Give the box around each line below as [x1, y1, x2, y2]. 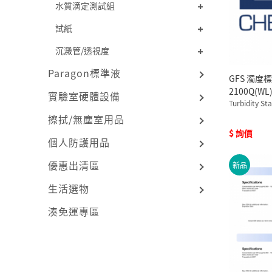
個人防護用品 [48, 134, 110, 149]
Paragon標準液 [48, 65, 121, 80]
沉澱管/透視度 [55, 44, 110, 56]
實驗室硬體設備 [48, 88, 121, 103]
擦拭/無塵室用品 [48, 111, 125, 126]
